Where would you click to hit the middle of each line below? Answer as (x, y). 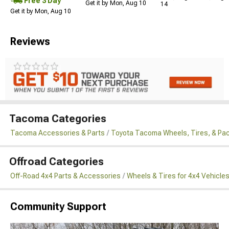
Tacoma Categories (58, 118)
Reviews (30, 41)
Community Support (58, 206)
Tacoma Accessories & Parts (58, 133)
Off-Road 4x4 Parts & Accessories (65, 176)
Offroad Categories (56, 161)
